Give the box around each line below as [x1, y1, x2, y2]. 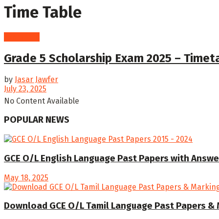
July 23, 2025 [4, 84, 46, 93]
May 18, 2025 [4, 173, 48, 182]
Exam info [4, 32, 40, 42]
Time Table [4, 3, 82, 22]
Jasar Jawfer [15, 74, 58, 84]
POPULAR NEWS [4, 114, 69, 126]
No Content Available [4, 96, 79, 106]
